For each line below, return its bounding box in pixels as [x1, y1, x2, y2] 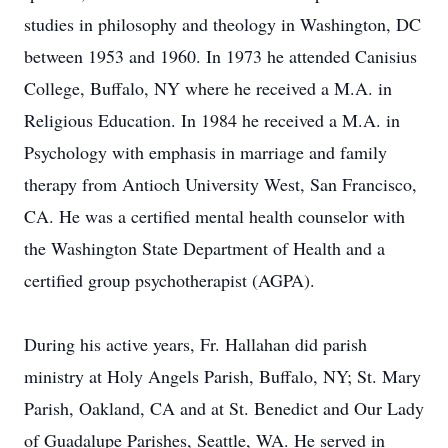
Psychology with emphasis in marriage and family [24, 140, 387, 164]
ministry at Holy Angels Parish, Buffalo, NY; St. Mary [24, 364, 421, 388]
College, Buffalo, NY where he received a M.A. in [24, 76, 392, 100]
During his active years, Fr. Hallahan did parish [24, 332, 367, 356]
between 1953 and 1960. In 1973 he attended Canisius [24, 44, 417, 68]
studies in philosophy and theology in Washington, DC [24, 12, 421, 36]
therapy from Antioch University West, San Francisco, [24, 172, 417, 196]
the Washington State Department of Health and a [24, 236, 385, 260]
